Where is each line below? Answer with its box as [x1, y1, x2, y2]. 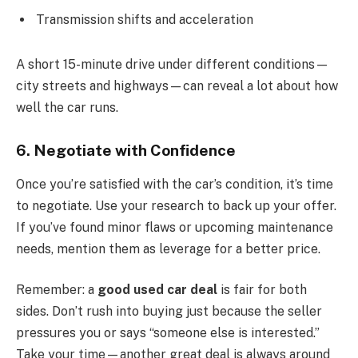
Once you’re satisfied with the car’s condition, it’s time [16, 176, 333, 192]
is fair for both [217, 282, 307, 298]
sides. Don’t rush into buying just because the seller [16, 304, 322, 320]
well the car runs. [16, 100, 118, 116]
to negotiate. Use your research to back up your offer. [16, 197, 336, 213]
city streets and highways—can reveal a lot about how [16, 78, 338, 94]
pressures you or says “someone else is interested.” [16, 325, 320, 341]
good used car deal [97, 282, 217, 298]
